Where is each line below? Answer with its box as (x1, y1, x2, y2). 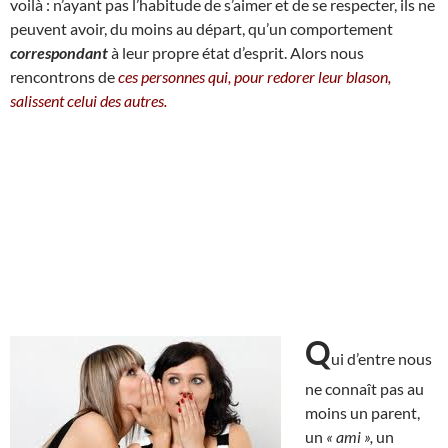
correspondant (10, 42, 108, 62)
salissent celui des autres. (10, 90, 167, 110)
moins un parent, (305, 402, 420, 422)
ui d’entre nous (331, 348, 432, 368)
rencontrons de (10, 66, 118, 86)
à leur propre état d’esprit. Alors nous (108, 42, 364, 62)
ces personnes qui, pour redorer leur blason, (118, 66, 391, 86)
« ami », (326, 426, 376, 446)
